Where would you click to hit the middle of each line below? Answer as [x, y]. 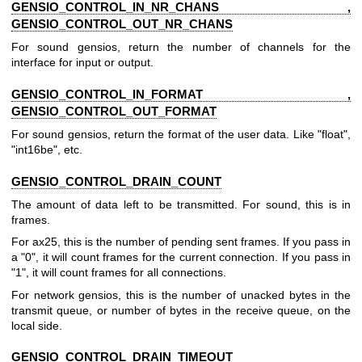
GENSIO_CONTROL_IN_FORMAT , [181, 94]
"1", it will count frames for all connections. [119, 273]
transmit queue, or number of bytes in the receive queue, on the [181, 310]
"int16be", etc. [47, 150]
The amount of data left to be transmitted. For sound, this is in [181, 204]
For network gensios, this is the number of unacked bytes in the [181, 295]
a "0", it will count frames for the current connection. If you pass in [181, 257]
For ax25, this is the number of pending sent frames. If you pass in [181, 242]
